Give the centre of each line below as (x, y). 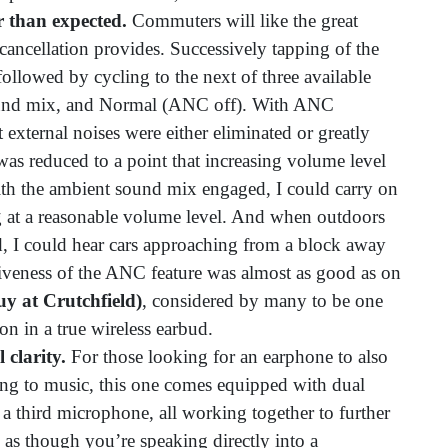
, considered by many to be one (262, 301)
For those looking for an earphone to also (227, 357)
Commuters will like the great (245, 21)
